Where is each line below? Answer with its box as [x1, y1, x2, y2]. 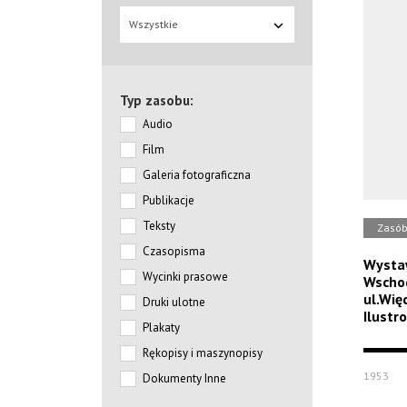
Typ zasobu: [120, 92, 194, 109]
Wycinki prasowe [143, 269, 228, 284]
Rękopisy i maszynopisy [143, 345, 263, 361]
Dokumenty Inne [143, 371, 226, 386]
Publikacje [143, 193, 194, 208]
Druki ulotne [143, 294, 205, 310]
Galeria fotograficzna [143, 167, 251, 183]
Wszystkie [129, 17, 178, 31]
